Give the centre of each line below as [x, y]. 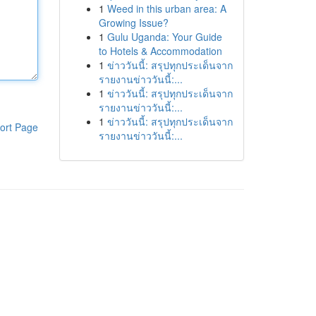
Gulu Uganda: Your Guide [164, 37]
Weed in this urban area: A [166, 8]
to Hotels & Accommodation [160, 51]
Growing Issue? [133, 23]
